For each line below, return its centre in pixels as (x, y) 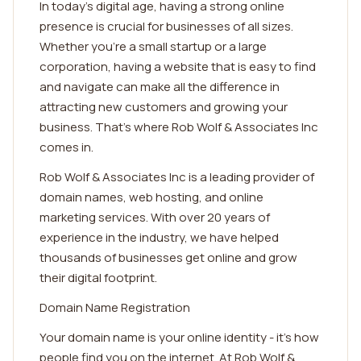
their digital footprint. (98, 278)
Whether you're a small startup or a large (153, 46)
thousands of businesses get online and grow (168, 257)
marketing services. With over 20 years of (155, 217)
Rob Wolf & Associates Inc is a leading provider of (177, 177)
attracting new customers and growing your (164, 107)
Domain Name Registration (115, 307)
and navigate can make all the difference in (160, 87)
